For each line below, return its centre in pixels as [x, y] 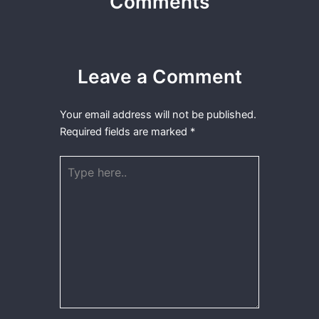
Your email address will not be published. [158, 114]
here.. [73, 176]
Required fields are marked [125, 131]
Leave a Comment [159, 76]
